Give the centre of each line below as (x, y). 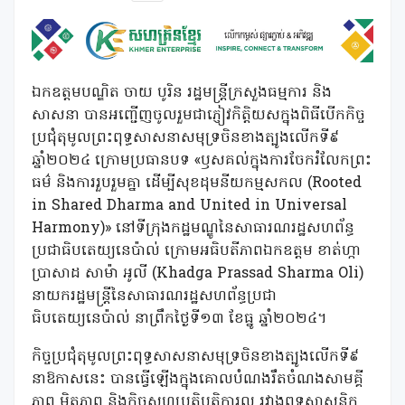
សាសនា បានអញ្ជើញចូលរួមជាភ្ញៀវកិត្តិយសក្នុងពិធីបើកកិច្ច (198, 116)
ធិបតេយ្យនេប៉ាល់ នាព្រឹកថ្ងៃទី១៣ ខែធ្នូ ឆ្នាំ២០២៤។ (179, 319)
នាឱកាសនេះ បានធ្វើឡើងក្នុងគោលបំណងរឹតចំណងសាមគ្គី (198, 380)
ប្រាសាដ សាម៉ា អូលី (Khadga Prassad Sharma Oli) (198, 274)
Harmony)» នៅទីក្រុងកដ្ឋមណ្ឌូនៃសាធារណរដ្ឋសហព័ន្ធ (193, 229)
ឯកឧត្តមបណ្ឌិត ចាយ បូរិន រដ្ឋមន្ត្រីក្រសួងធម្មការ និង (182, 93)
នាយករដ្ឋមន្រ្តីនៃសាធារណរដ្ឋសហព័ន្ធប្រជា (154, 297)
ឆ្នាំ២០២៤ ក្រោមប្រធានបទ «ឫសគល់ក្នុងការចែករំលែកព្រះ (202, 161)
